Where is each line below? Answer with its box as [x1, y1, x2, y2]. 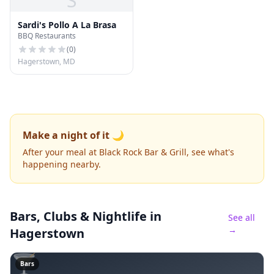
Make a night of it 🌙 [23, 128, 124, 142]
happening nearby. [23, 158, 101, 170]
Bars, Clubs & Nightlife [10, 208, 147, 224]
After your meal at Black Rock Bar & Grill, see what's [23, 146, 234, 158]
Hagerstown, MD [18, 56, 75, 67]
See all [228, 212, 255, 223]
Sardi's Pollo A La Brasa [18, 19, 116, 31]
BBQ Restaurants [18, 31, 76, 41]
